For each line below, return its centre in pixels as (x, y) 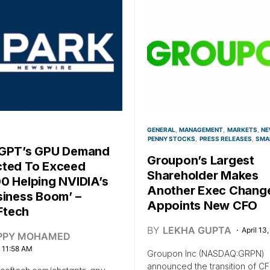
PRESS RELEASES (225, 139)
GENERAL (161, 130)
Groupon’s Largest (201, 161)
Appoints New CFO (202, 206)
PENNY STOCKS (172, 139)
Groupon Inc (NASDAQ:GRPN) (206, 254)
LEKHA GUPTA (197, 231)
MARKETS (242, 130)
